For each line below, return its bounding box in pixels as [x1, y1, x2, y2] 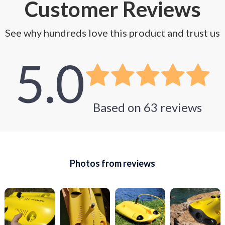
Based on [93, 100, 144, 115]
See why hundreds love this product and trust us [5, 27, 220, 39]
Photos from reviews [70, 158, 155, 169]
